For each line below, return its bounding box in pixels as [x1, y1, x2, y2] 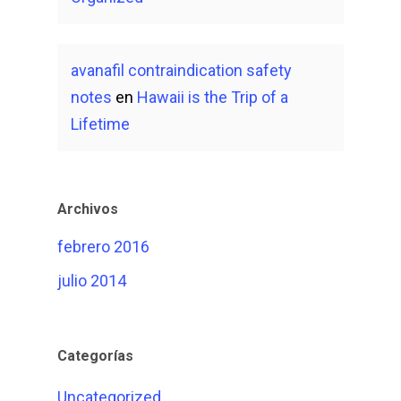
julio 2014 [57, 271, 126, 290]
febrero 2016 [57, 237, 149, 256]
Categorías [57, 347, 133, 364]
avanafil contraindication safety [71, 61, 292, 80]
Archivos [57, 200, 118, 218]
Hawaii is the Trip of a [137, 88, 288, 107]
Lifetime [71, 115, 130, 133]
